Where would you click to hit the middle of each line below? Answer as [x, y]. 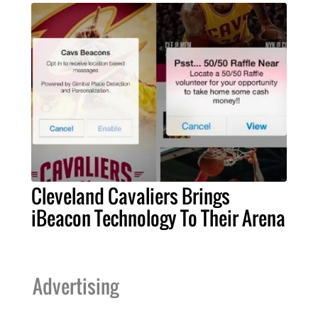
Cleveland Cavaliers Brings [131, 196]
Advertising [76, 286]
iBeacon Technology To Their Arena [158, 218]
